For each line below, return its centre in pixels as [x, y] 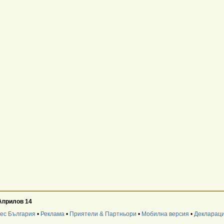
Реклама [52, 214]
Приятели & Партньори [103, 214]
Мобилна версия [165, 214]
